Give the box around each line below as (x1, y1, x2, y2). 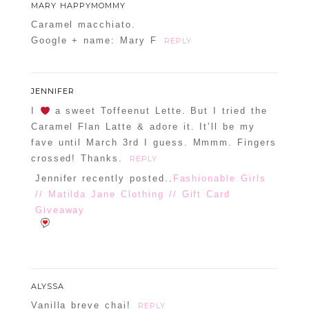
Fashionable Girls (172, 173, 266, 184)
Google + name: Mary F (30, 35, 157, 46)
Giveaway (34, 205, 86, 216)
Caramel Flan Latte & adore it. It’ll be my (30, 121, 256, 132)
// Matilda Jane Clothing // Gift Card (34, 189, 231, 200)
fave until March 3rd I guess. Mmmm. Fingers (30, 137, 277, 148)
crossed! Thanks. (30, 153, 123, 164)
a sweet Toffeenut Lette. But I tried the (50, 106, 268, 117)
